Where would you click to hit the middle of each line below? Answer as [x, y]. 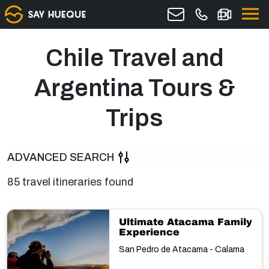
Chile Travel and [134, 58]
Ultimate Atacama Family [185, 222]
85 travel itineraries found [70, 182]
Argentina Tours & [134, 88]
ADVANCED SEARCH [61, 157]
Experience [149, 232]
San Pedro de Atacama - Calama [181, 249]
